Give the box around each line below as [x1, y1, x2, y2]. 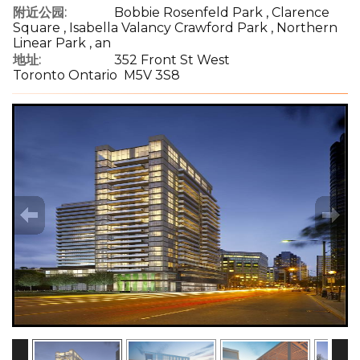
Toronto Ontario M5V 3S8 [13, 67, 180, 83]
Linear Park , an [13, 35, 111, 51]
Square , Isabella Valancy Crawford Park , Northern [13, 20, 337, 35]
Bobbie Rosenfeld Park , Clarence [114, 5, 329, 20]
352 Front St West [114, 52, 230, 67]
